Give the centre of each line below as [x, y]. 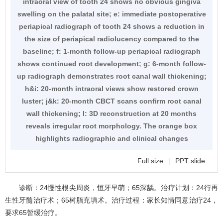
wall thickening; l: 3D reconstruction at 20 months [111, 114]
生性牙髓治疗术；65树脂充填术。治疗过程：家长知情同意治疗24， [111, 200]
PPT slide [190, 161]
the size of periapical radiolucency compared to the [111, 39]
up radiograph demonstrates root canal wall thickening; [111, 76]
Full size [150, 161]
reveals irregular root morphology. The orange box [111, 126]
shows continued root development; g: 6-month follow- [111, 64]
